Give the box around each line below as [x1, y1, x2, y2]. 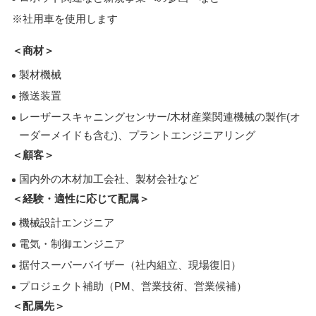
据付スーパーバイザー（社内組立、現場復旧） [19, 259, 241, 271]
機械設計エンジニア [19, 217, 114, 229]
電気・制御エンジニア [19, 238, 125, 250]
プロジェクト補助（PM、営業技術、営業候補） [19, 280, 247, 292]
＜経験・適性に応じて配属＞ [12, 193, 150, 205]
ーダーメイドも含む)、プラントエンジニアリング [19, 129, 255, 141]
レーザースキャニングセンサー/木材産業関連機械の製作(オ [19, 111, 300, 123]
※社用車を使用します [12, 13, 118, 25]
